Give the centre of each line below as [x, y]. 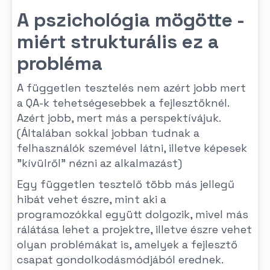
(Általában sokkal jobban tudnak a [108, 133]
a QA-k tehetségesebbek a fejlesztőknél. [123, 103]
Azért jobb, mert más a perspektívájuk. [119, 118]
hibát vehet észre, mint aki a [92, 199]
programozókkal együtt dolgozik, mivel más [133, 214]
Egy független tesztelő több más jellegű [126, 184]
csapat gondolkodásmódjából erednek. [120, 259]
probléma [60, 63]
